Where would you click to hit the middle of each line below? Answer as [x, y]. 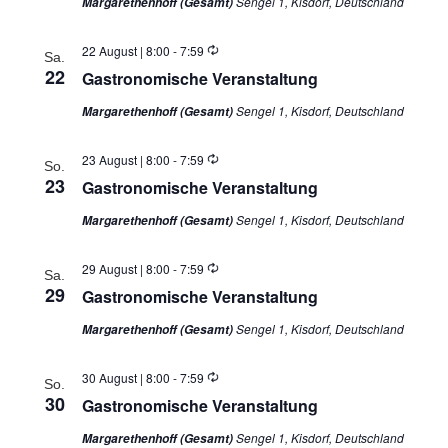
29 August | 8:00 [125, 268]
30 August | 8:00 [125, 377]
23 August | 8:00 [125, 159]
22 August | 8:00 [125, 50]
